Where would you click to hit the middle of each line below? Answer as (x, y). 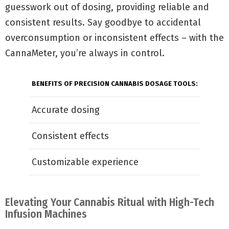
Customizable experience (85, 162)
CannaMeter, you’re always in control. (85, 53)
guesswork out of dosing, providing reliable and (107, 7)
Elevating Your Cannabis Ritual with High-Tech (110, 202)
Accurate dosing (65, 110)
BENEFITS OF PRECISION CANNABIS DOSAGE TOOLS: (114, 84)
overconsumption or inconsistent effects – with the (114, 38)
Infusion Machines (46, 214)
